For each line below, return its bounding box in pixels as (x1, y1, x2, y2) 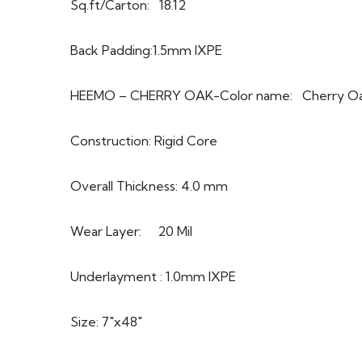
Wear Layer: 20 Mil (70, 223, 192, 240)
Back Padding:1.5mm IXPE (70, 42, 222, 59)
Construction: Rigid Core (70, 133, 217, 149)
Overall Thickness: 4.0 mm (70, 178, 228, 195)
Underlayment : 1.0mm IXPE (70, 268, 236, 285)
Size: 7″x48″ (70, 314, 142, 330)
